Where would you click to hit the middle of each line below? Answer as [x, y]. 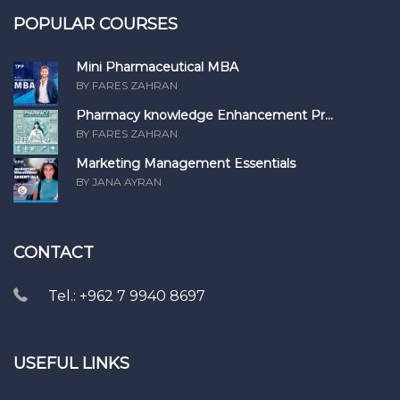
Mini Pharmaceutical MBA [157, 67]
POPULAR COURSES [96, 25]
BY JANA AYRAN [119, 182]
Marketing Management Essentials [186, 164]
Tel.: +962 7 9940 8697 [127, 296]
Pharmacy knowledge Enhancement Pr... [204, 116]
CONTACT [54, 253]
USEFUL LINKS [71, 364]
